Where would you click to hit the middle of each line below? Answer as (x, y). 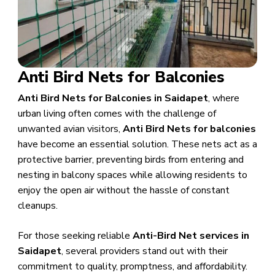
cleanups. (37, 206)
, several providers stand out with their (144, 251)
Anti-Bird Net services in (191, 236)
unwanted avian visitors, (70, 129)
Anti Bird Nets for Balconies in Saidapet (113, 99)
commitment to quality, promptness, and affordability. (132, 267)
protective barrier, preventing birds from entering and (130, 160)
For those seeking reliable (75, 236)
